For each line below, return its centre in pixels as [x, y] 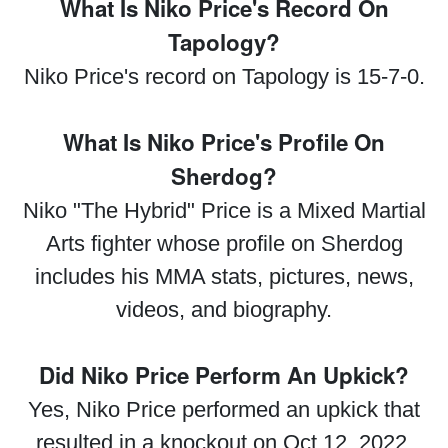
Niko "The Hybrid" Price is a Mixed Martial [224, 210]
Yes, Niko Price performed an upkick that [224, 409]
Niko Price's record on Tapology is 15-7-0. [224, 76]
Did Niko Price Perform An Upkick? [224, 374]
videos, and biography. [224, 309]
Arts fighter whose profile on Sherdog [224, 243]
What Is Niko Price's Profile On [224, 141]
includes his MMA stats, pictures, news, [224, 276]
